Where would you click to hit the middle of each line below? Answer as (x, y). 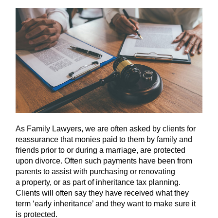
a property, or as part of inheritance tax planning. (98, 182)
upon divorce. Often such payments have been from (104, 161)
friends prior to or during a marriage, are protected (100, 150)
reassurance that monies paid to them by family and (104, 140)
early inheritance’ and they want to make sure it (115, 204)
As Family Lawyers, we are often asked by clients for (106, 129)
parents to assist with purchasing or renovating (95, 172)
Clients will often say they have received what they (102, 193)
